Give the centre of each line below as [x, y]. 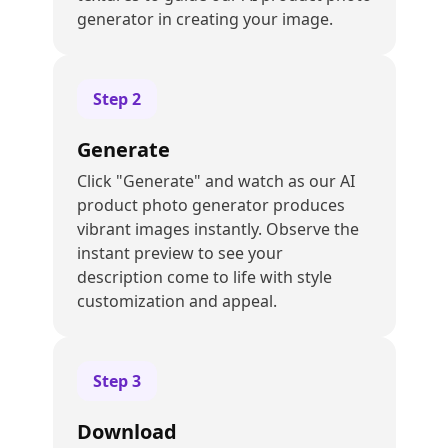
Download [139, 431]
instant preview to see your [179, 253]
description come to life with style [204, 277]
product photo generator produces [210, 205]
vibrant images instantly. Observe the [217, 229]
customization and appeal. [176, 301]
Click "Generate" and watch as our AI [215, 181]
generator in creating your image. [204, 19]
